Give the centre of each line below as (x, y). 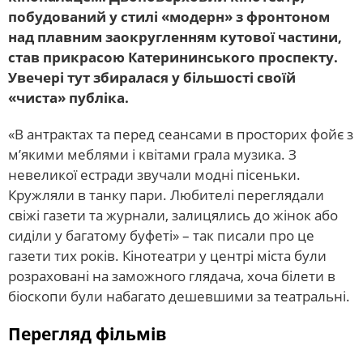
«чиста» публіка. (68, 97)
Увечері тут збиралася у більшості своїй (152, 77)
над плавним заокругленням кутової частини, (175, 36)
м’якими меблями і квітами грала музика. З (152, 154)
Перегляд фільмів (87, 333)
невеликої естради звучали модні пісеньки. (154, 174)
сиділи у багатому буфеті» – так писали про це (161, 235)
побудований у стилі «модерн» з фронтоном (169, 16)
